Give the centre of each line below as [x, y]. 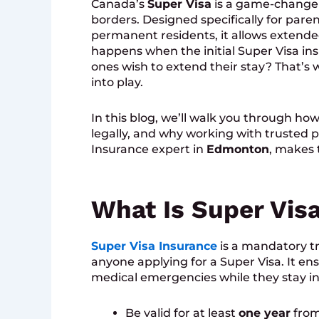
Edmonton [238, 150]
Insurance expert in [149, 150]
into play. [117, 83]
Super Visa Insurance [154, 246]
